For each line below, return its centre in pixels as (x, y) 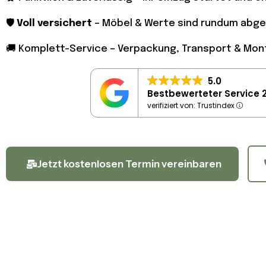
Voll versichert (54, 24)
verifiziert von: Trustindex (192, 106)
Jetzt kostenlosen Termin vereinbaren (129, 164)
